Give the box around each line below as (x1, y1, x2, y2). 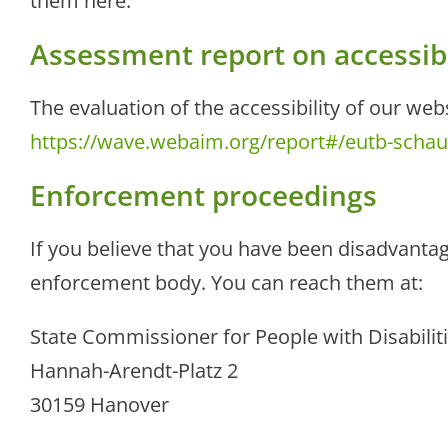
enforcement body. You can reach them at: (30, 269, 423, 297)
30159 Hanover (30, 391, 169, 419)
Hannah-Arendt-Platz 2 (30, 357, 238, 385)
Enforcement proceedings (30, 176, 377, 215)
